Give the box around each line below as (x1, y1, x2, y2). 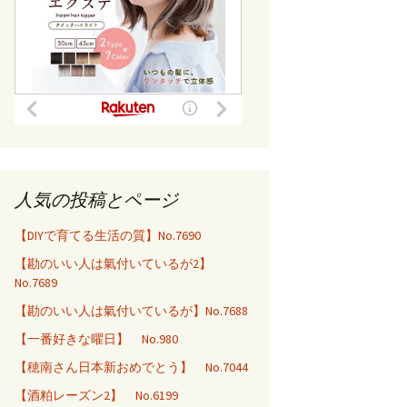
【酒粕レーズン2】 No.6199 (15, 387, 178, 403)
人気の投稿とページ (15, 188, 178, 211)
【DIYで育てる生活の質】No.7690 (15, 227, 201, 243)
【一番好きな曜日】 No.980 (15, 331, 178, 347)
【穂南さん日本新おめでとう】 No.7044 (15, 359, 248, 375)
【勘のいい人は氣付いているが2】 (15, 255, 212, 272)
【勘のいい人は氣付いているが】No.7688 (15, 303, 248, 319)
